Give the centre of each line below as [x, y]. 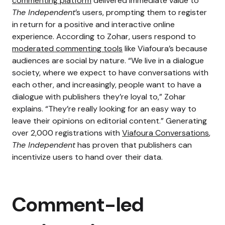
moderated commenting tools [67, 48]
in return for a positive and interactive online [93, 24]
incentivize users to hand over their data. [87, 157]
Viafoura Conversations [165, 133]
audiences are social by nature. [69, 60]
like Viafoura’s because [165, 48]
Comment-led [78, 204]
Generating [186, 121]
